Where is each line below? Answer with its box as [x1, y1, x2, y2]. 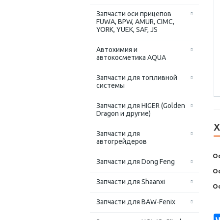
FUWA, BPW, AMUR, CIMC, [96, 18, 174, 26]
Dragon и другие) [96, 110, 151, 118]
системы [96, 82, 125, 90]
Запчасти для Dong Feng [96, 158, 175, 166]
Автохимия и [96, 46, 137, 54]
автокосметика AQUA [96, 54, 166, 62]
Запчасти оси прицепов [96, 10, 171, 18]
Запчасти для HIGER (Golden [96, 102, 185, 110]
